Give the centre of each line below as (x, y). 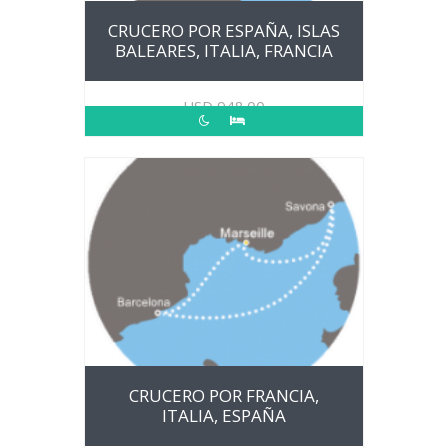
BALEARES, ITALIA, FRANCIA (224, 50)
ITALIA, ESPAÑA (224, 415)
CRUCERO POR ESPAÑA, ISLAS (224, 30)
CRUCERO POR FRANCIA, (224, 395)
